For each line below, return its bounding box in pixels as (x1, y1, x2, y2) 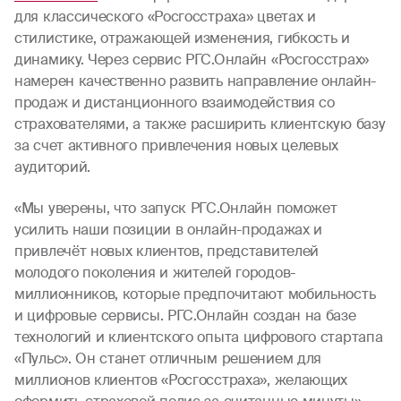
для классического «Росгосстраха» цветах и (14, 7, 316, 26)
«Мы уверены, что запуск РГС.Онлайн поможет (14, 199, 337, 218)
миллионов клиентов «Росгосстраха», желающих (14, 371, 348, 389)
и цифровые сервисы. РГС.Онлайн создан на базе (14, 306, 356, 325)
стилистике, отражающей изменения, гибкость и (14, 29, 350, 47)
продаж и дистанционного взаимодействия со (14, 93, 335, 112)
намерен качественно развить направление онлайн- (14, 72, 376, 90)
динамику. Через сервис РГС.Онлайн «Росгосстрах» (14, 50, 369, 69)
